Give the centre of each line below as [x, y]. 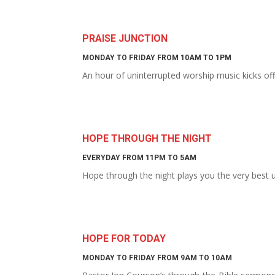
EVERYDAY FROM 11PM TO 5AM [140, 158]
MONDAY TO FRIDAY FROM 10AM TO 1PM [157, 58]
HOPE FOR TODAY [124, 238]
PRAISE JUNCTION [125, 38]
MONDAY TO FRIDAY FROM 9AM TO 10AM [157, 258]
